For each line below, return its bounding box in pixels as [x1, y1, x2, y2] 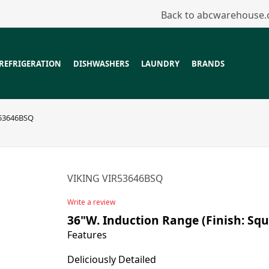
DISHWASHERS [73, 58, 130, 69]
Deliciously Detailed [67, 253, 157, 266]
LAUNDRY [141, 58, 180, 69]
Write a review [67, 197, 116, 207]
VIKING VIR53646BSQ [67, 172, 164, 185]
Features [67, 228, 107, 241]
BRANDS [192, 58, 225, 69]
